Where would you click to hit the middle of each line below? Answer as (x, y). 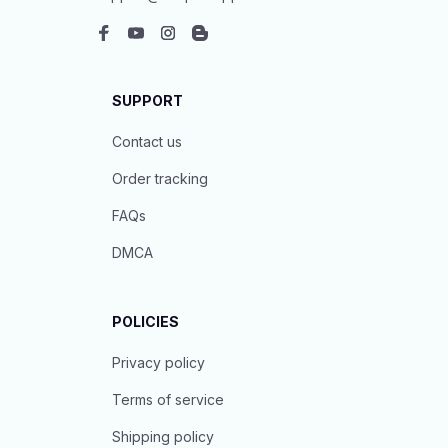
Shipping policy (163, 436)
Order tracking (160, 178)
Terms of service (168, 399)
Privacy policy (158, 362)
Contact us (147, 141)
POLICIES (145, 321)
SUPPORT (147, 100)
